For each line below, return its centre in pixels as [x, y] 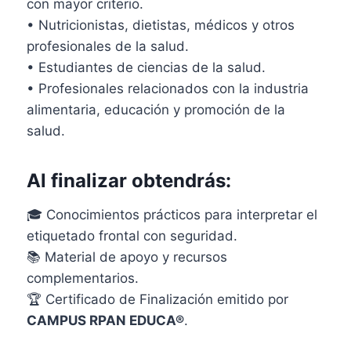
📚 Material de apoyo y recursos [127, 257]
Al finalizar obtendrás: [129, 181]
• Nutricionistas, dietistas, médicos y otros [161, 25]
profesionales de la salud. [108, 47]
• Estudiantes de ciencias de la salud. [146, 68]
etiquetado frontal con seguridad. [132, 236]
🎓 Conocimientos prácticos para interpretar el [172, 215]
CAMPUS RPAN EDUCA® [105, 321]
